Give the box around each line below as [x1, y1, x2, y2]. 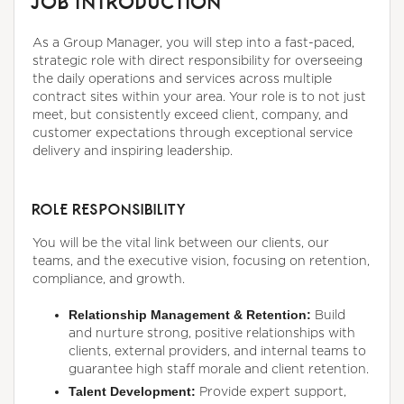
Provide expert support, [199, 384, 346, 399]
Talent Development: [69, 384, 199, 399]
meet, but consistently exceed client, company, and [32, 107, 348, 122]
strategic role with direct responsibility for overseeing [32, 53, 363, 68]
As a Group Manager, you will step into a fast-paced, [32, 35, 354, 50]
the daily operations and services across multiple [32, 71, 332, 86]
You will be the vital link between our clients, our [32, 235, 329, 250]
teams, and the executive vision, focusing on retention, [32, 253, 370, 268]
